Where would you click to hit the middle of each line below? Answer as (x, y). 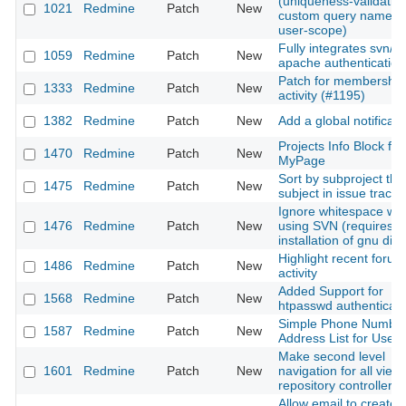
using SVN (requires (336, 226)
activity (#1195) (322, 96)
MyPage (302, 161)
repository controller (335, 386)
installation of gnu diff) (341, 241)
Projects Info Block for (341, 146)
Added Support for (331, 291)
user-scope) (313, 30)
